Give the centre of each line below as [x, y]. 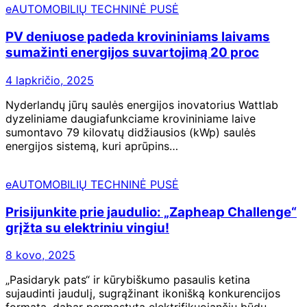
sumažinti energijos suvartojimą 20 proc [132, 53]
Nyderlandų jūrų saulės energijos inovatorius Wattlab [142, 105]
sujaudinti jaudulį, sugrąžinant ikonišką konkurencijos [143, 294]
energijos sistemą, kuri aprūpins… [92, 146]
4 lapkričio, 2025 [50, 80]
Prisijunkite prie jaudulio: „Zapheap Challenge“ [151, 212]
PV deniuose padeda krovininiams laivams [138, 37]
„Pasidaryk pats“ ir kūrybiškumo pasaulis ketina [128, 280]
